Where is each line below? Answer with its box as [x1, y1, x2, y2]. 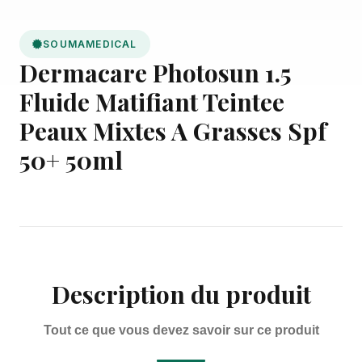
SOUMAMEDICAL [43, 38, 137, 50]
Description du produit [51, 278, 311, 310]
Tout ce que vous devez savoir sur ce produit [43, 323, 319, 337]
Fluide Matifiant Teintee [19, 86, 284, 118]
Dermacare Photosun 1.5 [19, 57, 292, 89]
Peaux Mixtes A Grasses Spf [19, 115, 326, 147]
